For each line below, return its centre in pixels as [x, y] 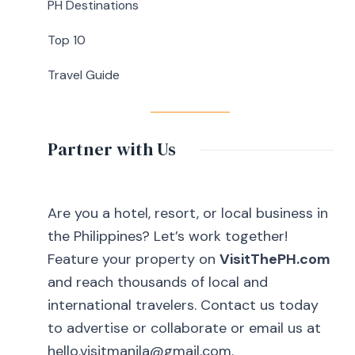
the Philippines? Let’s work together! [167, 236]
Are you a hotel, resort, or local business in [187, 213]
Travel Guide [83, 75]
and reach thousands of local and [157, 282]
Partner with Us [111, 149]
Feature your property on [133, 259]
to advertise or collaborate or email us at [184, 328]
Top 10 [66, 40]
